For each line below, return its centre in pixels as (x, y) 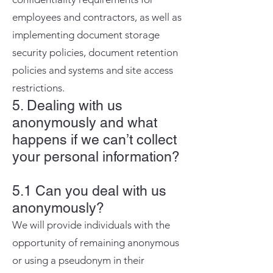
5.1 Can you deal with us (89, 191)
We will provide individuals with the (91, 225)
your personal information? (96, 157)
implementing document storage (86, 35)
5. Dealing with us (67, 105)
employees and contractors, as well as (97, 17)
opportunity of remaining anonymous (96, 243)
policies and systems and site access (93, 70)
